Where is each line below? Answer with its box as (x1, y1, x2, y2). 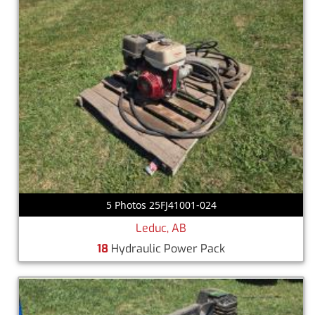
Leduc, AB (136, 221, 186, 236)
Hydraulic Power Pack (108, 241, 225, 257)
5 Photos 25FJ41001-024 (105, 198, 217, 212)
